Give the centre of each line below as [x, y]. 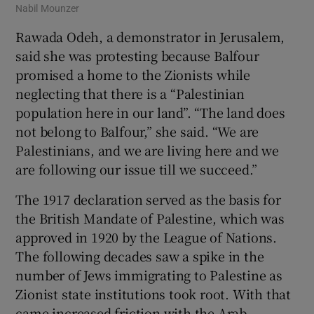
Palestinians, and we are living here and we [147, 150]
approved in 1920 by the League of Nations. [146, 237]
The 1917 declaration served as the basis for [148, 199]
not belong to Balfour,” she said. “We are [137, 131]
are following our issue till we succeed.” [137, 169]
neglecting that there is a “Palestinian [130, 94]
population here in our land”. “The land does [150, 112]
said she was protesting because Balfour [137, 56]
